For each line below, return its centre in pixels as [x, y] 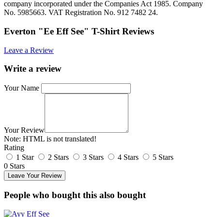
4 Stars [128, 157]
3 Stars [93, 157]
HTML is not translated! [59, 139]
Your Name [22, 88]
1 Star [25, 157]
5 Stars [163, 157]
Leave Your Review [35, 176]
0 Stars [14, 166]
